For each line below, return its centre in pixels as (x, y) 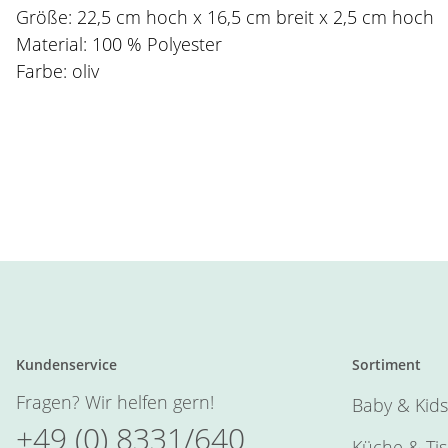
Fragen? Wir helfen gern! (115, 402)
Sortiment (386, 364)
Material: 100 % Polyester (119, 44)
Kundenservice (66, 364)
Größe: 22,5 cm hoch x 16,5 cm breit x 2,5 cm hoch (225, 17)
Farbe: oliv (57, 71)
